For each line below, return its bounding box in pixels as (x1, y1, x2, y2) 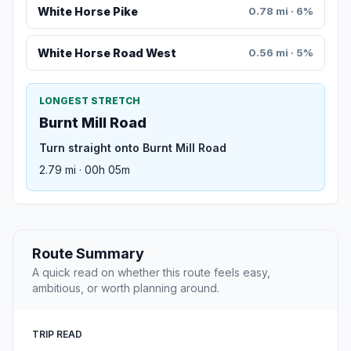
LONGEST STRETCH (39, 95, 140, 107)
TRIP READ (32, 328, 82, 341)
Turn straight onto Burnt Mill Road (39, 141, 226, 155)
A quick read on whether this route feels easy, (32, 266, 270, 280)
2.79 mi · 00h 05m (39, 163, 130, 177)
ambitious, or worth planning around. (32, 281, 219, 295)
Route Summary (32, 245, 144, 262)
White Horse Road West (37, 46, 176, 60)
